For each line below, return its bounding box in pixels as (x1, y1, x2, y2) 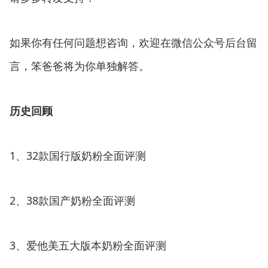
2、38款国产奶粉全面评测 (10, 193, 135, 208)
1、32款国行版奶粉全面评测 (10, 148, 146, 163)
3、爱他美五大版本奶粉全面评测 (10, 237, 166, 252)
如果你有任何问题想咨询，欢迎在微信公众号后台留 (10, 35, 257, 50)
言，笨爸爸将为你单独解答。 (10, 58, 150, 73)
